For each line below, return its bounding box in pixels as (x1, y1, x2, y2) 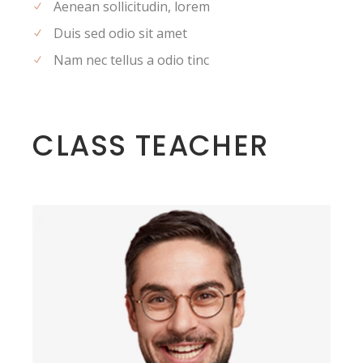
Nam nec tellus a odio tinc (53, 50, 210, 69)
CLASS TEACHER (32, 125, 269, 165)
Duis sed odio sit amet (53, 23, 188, 42)
